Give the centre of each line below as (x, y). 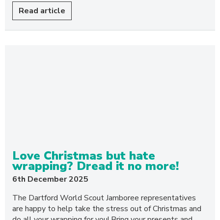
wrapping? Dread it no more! (96, 166)
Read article (42, 11)
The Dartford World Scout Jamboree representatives (104, 198)
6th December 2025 (50, 179)
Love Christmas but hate (84, 156)
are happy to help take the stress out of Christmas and (107, 209)
